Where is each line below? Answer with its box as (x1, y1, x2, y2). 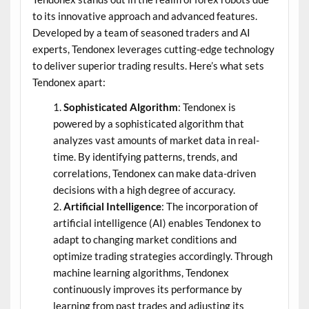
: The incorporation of (161, 199, 258, 212)
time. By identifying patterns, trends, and (52, 150, 237, 163)
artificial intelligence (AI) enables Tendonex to (52, 216, 261, 229)
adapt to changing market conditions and (52, 232, 237, 246)
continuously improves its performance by (52, 282, 242, 295)
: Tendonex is (177, 100, 236, 113)
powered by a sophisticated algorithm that (52, 117, 244, 130)
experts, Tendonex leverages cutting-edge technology (32, 43, 275, 56)
